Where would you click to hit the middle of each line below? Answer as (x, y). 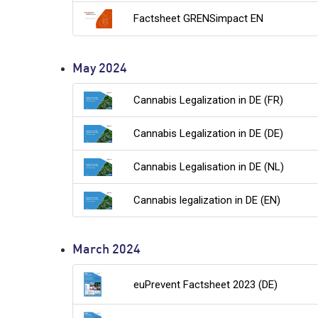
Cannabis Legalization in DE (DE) (209, 134)
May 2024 (100, 70)
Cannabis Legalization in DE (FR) (209, 100)
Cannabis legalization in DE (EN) (207, 201)
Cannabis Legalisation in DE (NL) (209, 167)
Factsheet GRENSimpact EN (199, 19)
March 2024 (106, 251)
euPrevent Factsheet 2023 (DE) (206, 284)
